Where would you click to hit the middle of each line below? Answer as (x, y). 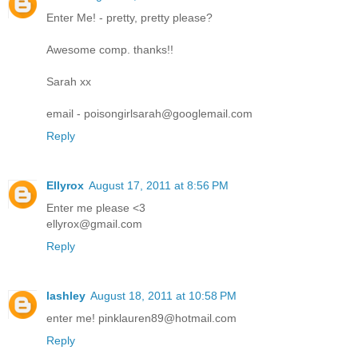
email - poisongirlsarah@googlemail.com (149, 114)
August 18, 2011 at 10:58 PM (163, 296)
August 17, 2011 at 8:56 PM (159, 186)
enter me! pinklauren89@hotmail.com (141, 318)
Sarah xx (69, 82)
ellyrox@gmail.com (94, 224)
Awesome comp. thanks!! (110, 50)
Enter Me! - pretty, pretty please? (129, 18)
